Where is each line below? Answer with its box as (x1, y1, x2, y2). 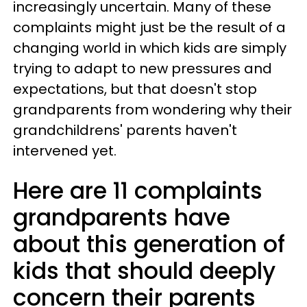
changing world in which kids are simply (13, 38, 286, 58)
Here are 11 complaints (13, 175, 262, 207)
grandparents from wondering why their (13, 100, 292, 119)
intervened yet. (13, 141, 116, 160)
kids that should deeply (13, 255, 275, 287)
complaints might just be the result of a (13, 18, 286, 37)
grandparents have (13, 201, 230, 234)
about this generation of (13, 228, 285, 260)
